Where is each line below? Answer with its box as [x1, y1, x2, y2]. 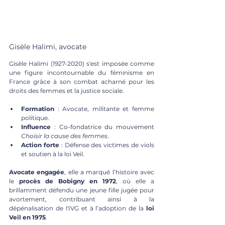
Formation [21, 104, 54, 113]
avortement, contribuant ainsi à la [9, 195, 154, 203]
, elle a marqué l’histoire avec [64, 168, 155, 176]
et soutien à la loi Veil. [21, 150, 84, 158]
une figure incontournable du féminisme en [9, 68, 154, 76]
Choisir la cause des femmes [21, 132, 107, 140]
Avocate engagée [9, 168, 65, 176]
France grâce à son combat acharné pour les [9, 77, 154, 85]
